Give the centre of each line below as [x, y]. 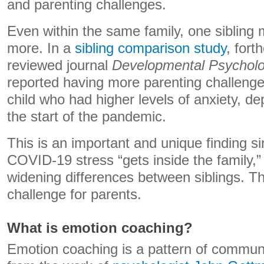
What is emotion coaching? [100, 228]
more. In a [41, 48]
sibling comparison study [151, 48]
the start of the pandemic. [87, 117]
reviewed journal [60, 65]
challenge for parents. [74, 194]
